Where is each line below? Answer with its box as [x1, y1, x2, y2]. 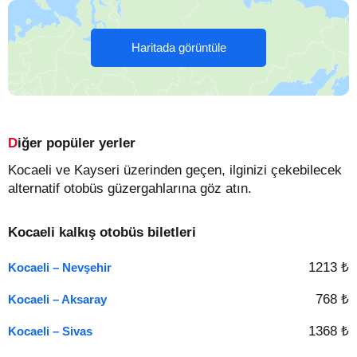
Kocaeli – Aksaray [8, 292, 107, 306]
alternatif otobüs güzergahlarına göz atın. [8, 181, 252, 196]
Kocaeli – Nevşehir [8, 261, 112, 274]
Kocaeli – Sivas [8, 324, 92, 338]
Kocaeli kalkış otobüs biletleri [8, 225, 196, 240]
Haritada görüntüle [131, 41, 226, 54]
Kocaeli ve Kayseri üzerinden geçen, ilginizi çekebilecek [8, 163, 342, 178]
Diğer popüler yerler [18, 135, 135, 151]
